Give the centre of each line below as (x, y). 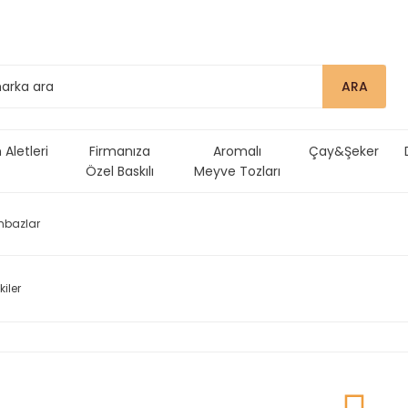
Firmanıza (120, 151)
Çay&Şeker (344, 151)
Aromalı (237, 151)
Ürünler (120, 191)
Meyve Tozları (237, 171)
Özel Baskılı (120, 171)
